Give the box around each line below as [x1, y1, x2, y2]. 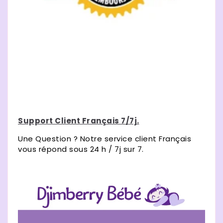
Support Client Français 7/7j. [18, 115, 139, 126]
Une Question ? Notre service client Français [18, 133, 191, 144]
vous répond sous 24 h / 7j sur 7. [18, 143, 144, 154]
